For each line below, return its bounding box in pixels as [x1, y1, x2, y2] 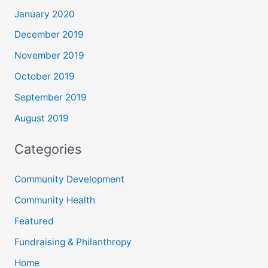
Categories [14, 141, 81, 157]
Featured [14, 215, 54, 227]
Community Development [14, 173, 124, 185]
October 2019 [14, 71, 75, 83]
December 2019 [14, 29, 84, 41]
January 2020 [14, 8, 75, 20]
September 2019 [14, 92, 87, 103]
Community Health [14, 194, 95, 206]
